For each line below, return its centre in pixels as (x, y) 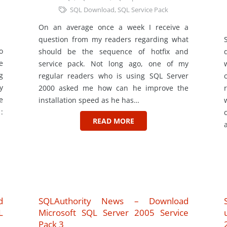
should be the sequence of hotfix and (113, 51)
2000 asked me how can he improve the (113, 88)
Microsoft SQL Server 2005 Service (113, 212)
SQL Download (92, 10)
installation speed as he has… (89, 100)
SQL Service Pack (143, 10)
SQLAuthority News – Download (113, 201)
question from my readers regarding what (113, 39)
